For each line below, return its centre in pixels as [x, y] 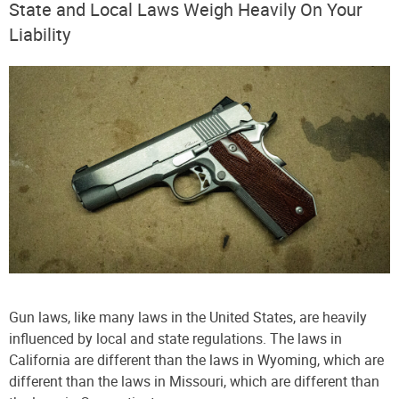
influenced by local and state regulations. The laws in [175, 338]
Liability [40, 35]
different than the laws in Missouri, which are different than [194, 381]
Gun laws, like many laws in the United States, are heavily [188, 317]
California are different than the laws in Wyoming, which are [196, 359]
